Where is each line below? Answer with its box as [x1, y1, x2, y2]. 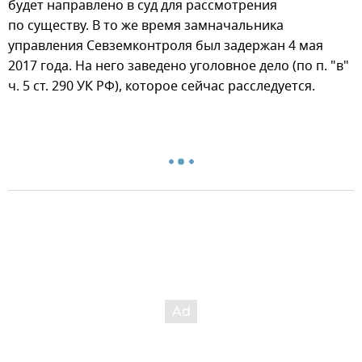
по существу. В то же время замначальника [8, 15, 284, 36]
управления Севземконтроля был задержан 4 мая [8, 36, 323, 56]
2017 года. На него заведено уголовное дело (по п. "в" [8, 56, 349, 76]
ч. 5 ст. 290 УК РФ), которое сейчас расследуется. [8, 76, 315, 96]
